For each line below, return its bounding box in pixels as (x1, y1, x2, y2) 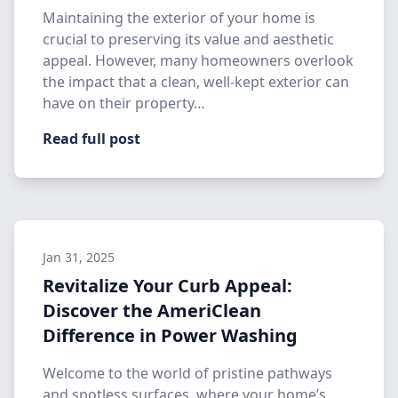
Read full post (43, 129, 140, 148)
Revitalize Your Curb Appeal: (43, 274, 292, 298)
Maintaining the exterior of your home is (43, 8, 315, 28)
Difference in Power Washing (43, 323, 298, 347)
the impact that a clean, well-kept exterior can (43, 72, 349, 92)
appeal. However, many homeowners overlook (43, 51, 354, 70)
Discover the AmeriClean (43, 298, 261, 322)
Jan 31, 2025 (43, 249, 115, 266)
